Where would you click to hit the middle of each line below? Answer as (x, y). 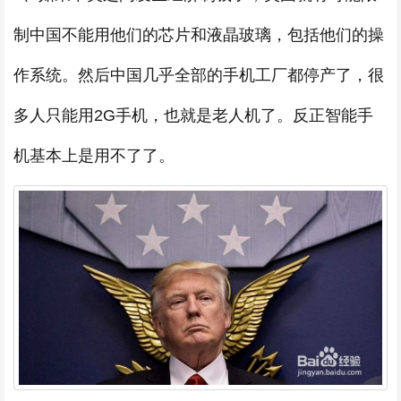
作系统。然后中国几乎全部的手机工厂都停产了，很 (199, 75)
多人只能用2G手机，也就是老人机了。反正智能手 (193, 115)
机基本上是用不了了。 (94, 155)
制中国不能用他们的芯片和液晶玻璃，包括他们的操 (199, 34)
